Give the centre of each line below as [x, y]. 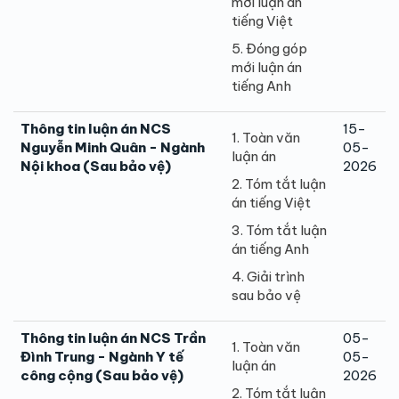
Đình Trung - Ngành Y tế [102, 356]
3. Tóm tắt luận [279, 230]
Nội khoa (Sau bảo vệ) [96, 166]
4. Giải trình [268, 276]
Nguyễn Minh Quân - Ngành [113, 147]
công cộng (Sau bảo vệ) [102, 375]
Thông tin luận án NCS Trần [113, 338]
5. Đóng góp [269, 48]
